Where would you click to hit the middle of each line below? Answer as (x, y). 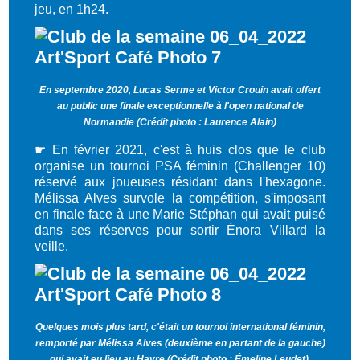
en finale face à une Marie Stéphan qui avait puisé (180, 214)
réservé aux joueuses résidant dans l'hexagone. (180, 182)
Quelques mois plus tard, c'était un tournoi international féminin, (180, 327)
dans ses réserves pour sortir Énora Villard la (180, 230)
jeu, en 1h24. (72, 9)
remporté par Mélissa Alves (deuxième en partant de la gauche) (180, 344)
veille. (52, 246)
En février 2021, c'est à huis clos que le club (188, 149)
